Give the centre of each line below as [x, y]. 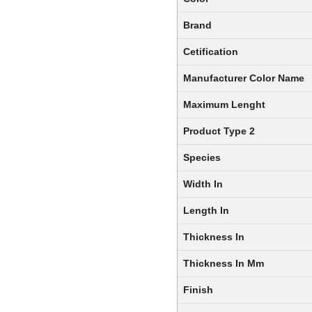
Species [202, 158]
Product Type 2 [219, 131]
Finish [198, 290]
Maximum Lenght [224, 105]
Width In [203, 184]
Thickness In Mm [224, 264]
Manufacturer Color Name [244, 78]
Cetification [211, 52]
